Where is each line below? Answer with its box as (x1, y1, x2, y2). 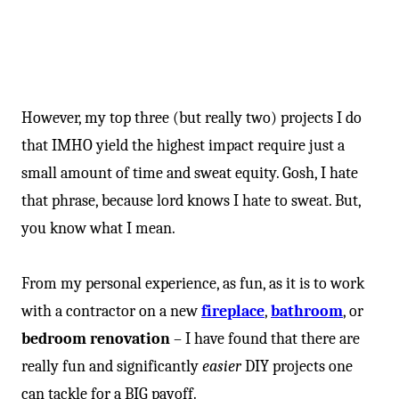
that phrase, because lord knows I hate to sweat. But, (21, 191, 361, 210)
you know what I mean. (21, 219, 175, 238)
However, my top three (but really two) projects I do (21, 109, 362, 127)
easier (202, 357, 241, 376)
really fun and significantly (21, 357, 202, 376)
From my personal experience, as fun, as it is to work (21, 274, 364, 293)
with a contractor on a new (21, 302, 201, 321)
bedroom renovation (21, 330, 170, 348)
